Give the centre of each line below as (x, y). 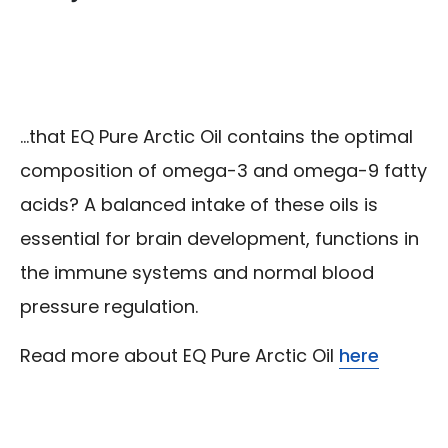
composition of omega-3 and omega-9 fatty (223, 171)
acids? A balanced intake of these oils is (199, 205)
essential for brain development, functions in (219, 239)
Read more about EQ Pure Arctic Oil (179, 356)
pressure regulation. (109, 307)
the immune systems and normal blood (197, 273)
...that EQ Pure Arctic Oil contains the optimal (216, 137)
